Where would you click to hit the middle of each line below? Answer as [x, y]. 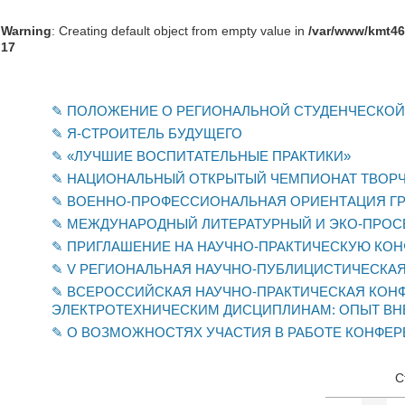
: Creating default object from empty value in [180, 31]
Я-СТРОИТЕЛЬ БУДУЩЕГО [155, 133]
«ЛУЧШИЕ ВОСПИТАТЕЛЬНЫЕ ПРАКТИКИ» [209, 156]
